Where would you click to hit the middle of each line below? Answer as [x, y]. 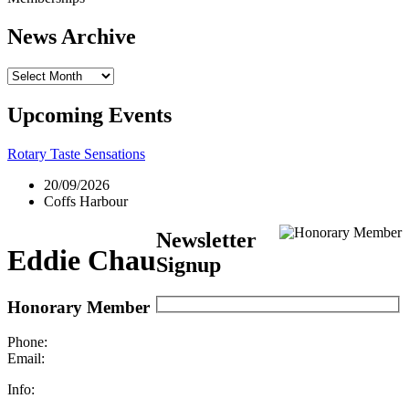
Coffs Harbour [86, 201]
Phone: [27, 342]
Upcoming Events [89, 115]
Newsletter [206, 240]
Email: [26, 359]
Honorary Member [79, 307]
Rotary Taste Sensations [76, 153]
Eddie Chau [82, 261]
